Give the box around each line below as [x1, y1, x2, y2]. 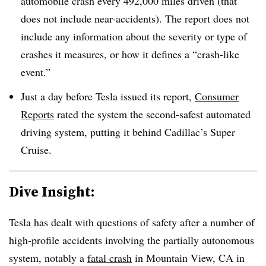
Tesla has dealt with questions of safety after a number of [9, 214, 255, 229]
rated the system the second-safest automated [54, 106, 251, 121]
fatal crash [87, 250, 132, 265]
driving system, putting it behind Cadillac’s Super [21, 124, 235, 139]
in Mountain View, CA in [132, 250, 245, 265]
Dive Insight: [9, 181, 95, 201]
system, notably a [9, 250, 87, 265]
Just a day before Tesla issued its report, [21, 88, 195, 103]
